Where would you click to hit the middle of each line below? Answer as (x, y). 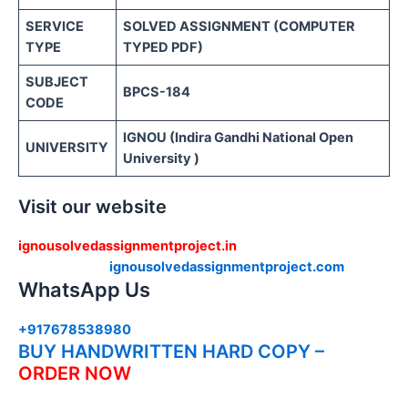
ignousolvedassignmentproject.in (127, 246)
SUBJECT (57, 82)
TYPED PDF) (163, 47)
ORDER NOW (75, 374)
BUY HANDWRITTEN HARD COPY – (171, 352)
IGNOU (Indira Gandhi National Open (239, 137)
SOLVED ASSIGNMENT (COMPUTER (240, 26)
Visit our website (92, 207)
